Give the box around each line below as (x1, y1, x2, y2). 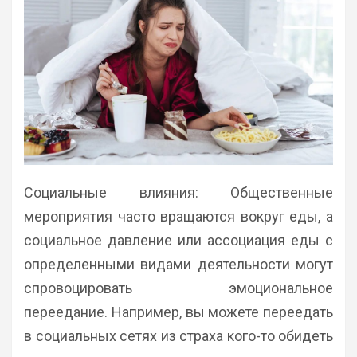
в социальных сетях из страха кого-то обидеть (24, 328, 333, 345)
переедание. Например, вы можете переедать (24, 304, 333, 321)
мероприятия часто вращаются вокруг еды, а (24, 208, 333, 226)
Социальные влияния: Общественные (24, 184, 333, 202)
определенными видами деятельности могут (24, 256, 333, 273)
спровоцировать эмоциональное (24, 280, 333, 297)
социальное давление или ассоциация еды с (24, 232, 333, 249)
